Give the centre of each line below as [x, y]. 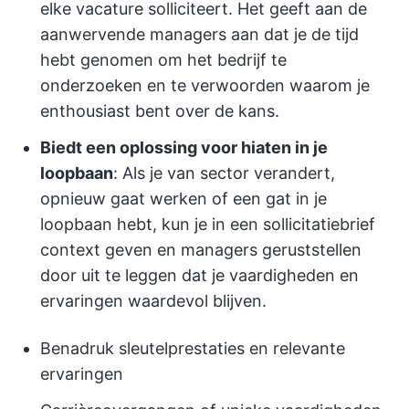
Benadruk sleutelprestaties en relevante [193, 349]
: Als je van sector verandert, [224, 173]
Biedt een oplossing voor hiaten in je [184, 148]
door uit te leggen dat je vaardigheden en [199, 276]
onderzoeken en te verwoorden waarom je [205, 86]
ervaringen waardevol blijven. [153, 301]
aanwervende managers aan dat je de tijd [199, 35]
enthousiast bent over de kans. [160, 111]
